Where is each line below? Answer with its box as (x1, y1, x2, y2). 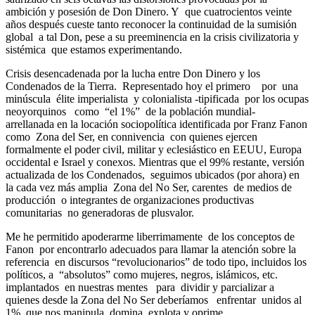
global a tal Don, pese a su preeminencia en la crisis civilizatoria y (6, 30, 299, 43)
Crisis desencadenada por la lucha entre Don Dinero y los (6, 67, 260, 79)
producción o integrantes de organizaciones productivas (6, 193, 254, 206)
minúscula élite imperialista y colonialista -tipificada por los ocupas (6, 92, 309, 105)
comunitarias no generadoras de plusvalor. (6, 206, 194, 219)
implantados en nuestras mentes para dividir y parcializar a (6, 281, 277, 293)
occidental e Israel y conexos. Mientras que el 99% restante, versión (6, 155, 304, 168)
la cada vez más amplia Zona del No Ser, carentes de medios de (6, 181, 292, 193)
